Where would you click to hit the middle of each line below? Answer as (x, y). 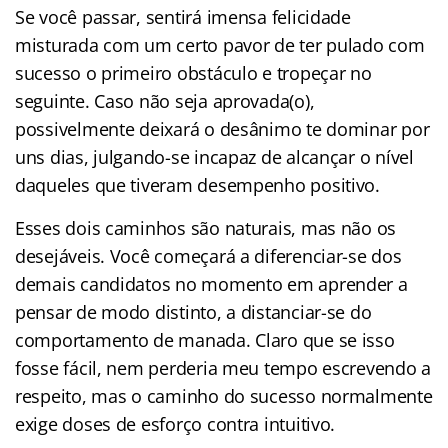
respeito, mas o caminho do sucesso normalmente (224, 395)
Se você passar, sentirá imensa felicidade (183, 16)
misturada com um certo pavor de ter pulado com (220, 44)
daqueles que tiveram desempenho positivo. (197, 184)
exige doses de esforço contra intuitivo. (175, 423)
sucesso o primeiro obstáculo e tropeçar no (193, 72)
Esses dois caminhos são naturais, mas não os (206, 227)
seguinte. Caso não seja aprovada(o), (165, 100)
